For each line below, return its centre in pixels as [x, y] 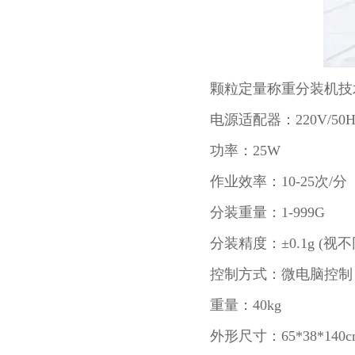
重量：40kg [246, 305]
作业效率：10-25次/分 [279, 181]
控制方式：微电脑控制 [281, 274]
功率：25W [245, 151]
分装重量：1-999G [267, 212]
